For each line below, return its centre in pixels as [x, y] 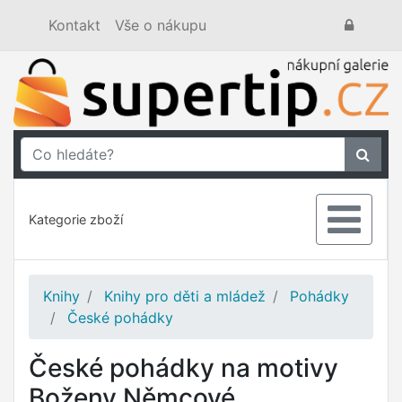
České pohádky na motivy [184, 368]
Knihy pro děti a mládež [185, 297]
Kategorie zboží [76, 220]
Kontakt [74, 25]
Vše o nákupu [161, 25]
